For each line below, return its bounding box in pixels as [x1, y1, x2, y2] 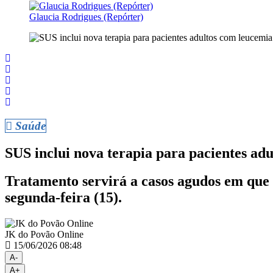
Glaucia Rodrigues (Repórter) [29, 11, 143, 22]
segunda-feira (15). [5, 190, 122, 206]
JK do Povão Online [5, 229, 83, 240]
